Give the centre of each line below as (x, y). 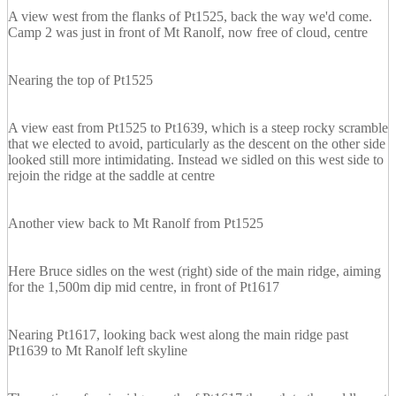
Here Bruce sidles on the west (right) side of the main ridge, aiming (194, 271)
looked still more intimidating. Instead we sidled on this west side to (196, 160)
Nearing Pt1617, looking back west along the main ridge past (178, 335)
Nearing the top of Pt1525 (80, 80)
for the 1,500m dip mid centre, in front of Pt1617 (144, 287)
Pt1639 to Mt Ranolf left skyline (98, 351)
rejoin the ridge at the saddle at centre (111, 176)
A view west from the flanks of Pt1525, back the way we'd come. (190, 17)
